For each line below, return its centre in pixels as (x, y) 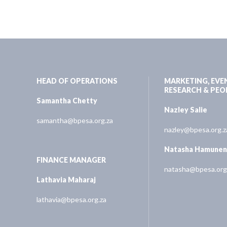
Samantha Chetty (67, 100)
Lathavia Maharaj (66, 179)
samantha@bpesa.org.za (75, 120)
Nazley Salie (185, 109)
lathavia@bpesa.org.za (71, 199)
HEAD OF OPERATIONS (77, 81)
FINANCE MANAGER (71, 160)
